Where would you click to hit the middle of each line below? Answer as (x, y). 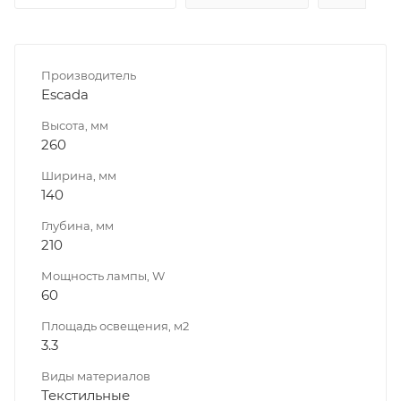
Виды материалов (96, 375)
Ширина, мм (79, 175)
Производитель (89, 75)
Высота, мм (75, 125)
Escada (65, 94)
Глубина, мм (77, 225)
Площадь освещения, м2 (115, 325)
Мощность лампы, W (103, 275)
